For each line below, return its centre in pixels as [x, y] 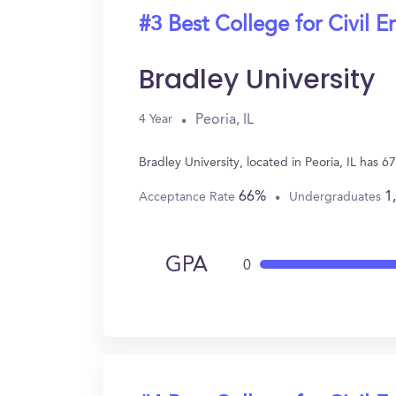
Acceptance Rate [189, 197]
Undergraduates [337, 197]
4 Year [156, 119]
